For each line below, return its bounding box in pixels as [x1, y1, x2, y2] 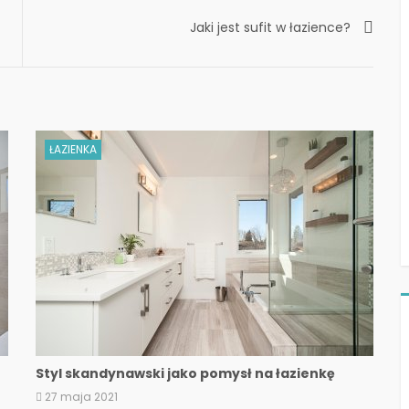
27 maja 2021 [45, 388, 118, 404]
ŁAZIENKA [49, 141, 97, 157]
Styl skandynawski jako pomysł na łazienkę [36, 363, 335, 383]
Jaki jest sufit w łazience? [190, 17, 351, 37]
